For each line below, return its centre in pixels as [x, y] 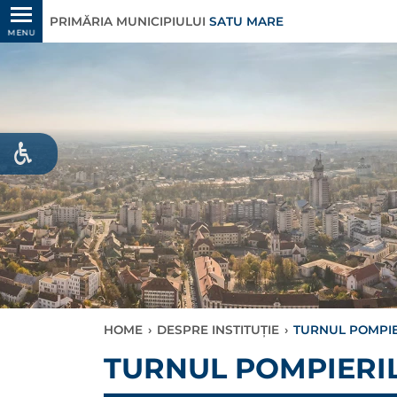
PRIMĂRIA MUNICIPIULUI [129, 21]
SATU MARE [246, 21]
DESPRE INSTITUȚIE [218, 330]
